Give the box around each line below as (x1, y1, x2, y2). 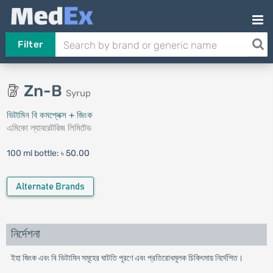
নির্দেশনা (10, 229, 40, 240)
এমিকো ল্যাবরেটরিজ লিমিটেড (6, 122, 91, 133)
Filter (18, 39, 43, 50)
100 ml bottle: (6, 148, 61, 158)
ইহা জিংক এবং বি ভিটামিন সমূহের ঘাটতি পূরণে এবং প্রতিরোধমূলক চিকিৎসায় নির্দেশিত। (10, 253, 243, 263)
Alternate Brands (15, 182, 85, 191)
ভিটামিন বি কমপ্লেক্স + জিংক (6, 110, 93, 121)
